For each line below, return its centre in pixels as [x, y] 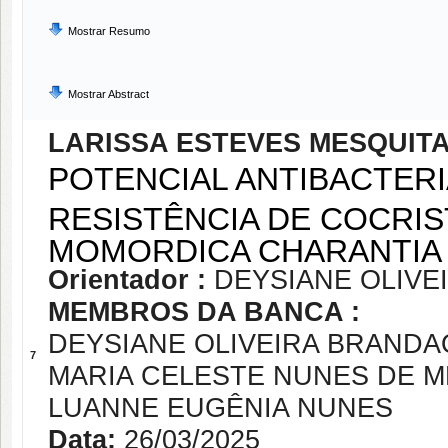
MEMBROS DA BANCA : [204, 312]
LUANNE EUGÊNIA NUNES [220, 408]
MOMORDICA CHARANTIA [245, 248]
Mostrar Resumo [109, 31]
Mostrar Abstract [108, 94]
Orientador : [131, 280]
